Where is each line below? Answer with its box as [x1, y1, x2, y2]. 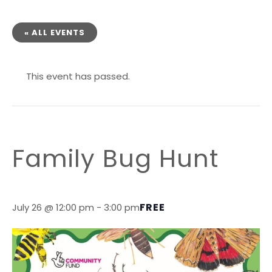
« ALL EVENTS [24, 26, 85, 38]
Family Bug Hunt [12, 141, 219, 176]
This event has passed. [25, 69, 130, 83]
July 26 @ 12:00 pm [12, 201, 94, 214]
